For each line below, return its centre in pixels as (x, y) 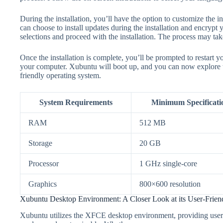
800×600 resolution (170, 184)
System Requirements (76, 102)
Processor (44, 163)
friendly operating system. (60, 75)
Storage (40, 143)
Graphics (43, 184)
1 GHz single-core (168, 163)
